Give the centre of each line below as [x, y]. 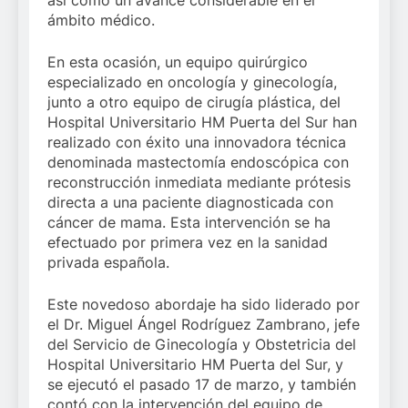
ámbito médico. [101, 20]
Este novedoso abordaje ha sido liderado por [204, 305]
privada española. [108, 263]
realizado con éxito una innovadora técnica [197, 143]
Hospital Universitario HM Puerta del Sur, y [195, 365]
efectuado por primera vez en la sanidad [188, 243]
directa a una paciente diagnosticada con [190, 203]
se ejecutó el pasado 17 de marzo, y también [202, 385]
